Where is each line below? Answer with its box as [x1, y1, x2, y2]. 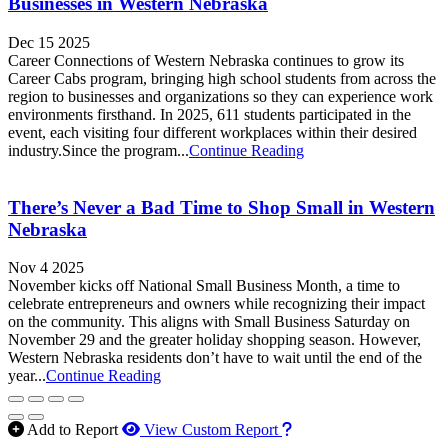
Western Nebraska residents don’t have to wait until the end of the [8, 349, 422, 367]
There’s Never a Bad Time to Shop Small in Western [8, 196, 435, 218]
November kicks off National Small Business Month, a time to [8, 277, 400, 295]
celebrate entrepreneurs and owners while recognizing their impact [8, 295, 425, 313]
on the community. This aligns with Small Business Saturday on [8, 313, 410, 331]
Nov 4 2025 [8, 259, 84, 277]
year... [8, 367, 46, 385]
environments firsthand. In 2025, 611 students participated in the [8, 105, 411, 123]
